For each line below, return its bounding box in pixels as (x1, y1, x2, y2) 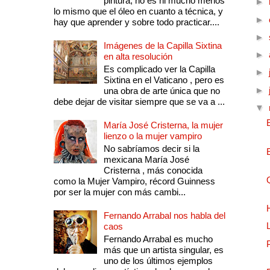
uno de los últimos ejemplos (103, 256, 213, 266)
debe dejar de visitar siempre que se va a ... (53, 96, 225, 107)
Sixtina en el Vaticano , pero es (103, 75, 224, 86)
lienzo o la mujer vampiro (103, 131, 202, 142)
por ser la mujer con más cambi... (53, 187, 186, 198)
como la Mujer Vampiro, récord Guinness (53, 176, 215, 187)
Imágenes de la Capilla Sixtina (103, 40, 222, 51)
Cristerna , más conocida (103, 165, 202, 176)
